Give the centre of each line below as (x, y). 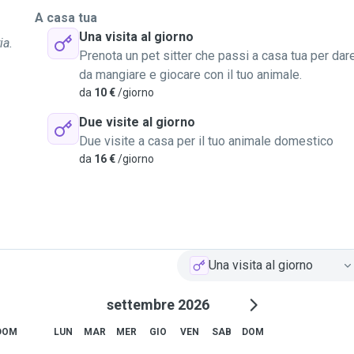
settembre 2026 (158, 305)
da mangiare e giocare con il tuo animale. (190, 75)
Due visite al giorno (137, 122)
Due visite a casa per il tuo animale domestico (206, 141)
